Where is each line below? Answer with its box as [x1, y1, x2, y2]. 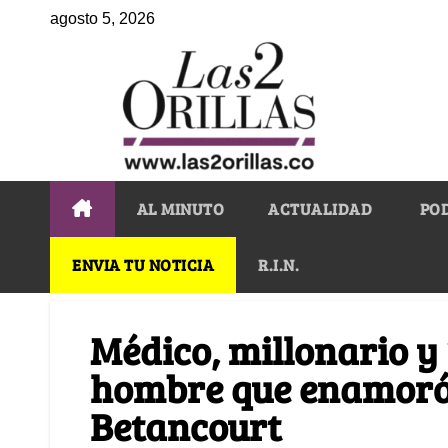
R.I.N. [258, 253, 299, 275]
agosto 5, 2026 [50, 10, 155, 27]
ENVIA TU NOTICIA [72, 253, 214, 275]
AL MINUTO [136, 197, 224, 219]
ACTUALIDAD [268, 197, 372, 219]
